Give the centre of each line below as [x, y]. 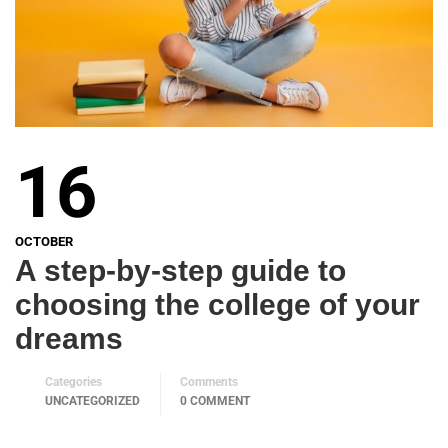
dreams [69, 339]
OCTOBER [44, 242]
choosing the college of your [217, 305]
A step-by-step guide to [180, 271]
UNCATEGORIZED [92, 401]
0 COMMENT [215, 401]
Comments [209, 382]
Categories [73, 382]
